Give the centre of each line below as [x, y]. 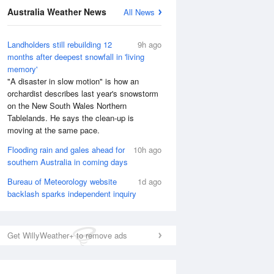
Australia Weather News [57, 12]
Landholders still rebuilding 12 [60, 44]
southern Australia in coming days [68, 162]
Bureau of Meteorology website [62, 181]
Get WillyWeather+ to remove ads [67, 235]
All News [139, 12]
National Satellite [192, 16]
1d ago [150, 181]
